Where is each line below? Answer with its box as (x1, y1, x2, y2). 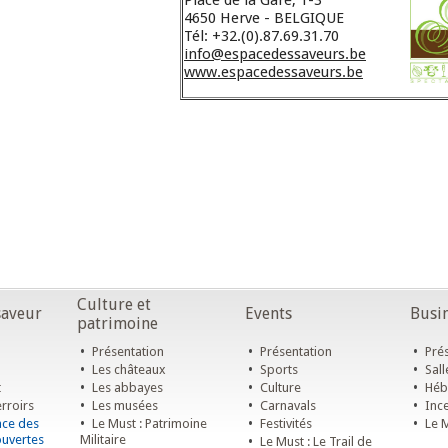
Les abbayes (89, 380, 163, 395)
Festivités (257, 416, 312, 431)
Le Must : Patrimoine (89, 416, 207, 431)
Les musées (89, 398, 158, 413)
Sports (257, 362, 298, 377)
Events (245, 304, 292, 323)
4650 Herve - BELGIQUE (184, 9, 344, 28)
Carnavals (257, 398, 316, 413)
